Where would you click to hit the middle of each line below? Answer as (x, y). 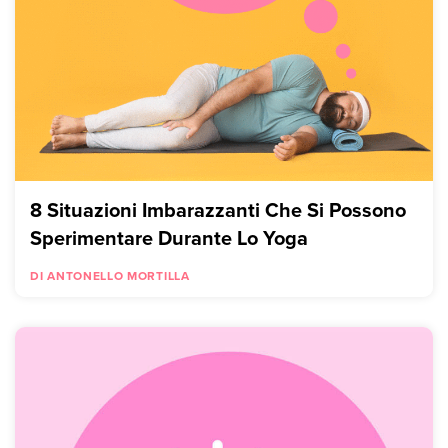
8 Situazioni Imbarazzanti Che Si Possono (218, 209)
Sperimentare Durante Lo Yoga (169, 237)
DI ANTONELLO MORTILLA (110, 275)
